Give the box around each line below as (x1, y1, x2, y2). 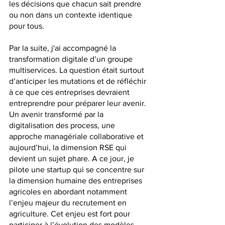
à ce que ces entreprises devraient (9, 88, 132, 97)
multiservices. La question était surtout (9, 66, 146, 75)
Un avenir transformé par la (9, 110, 105, 119)
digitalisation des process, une (9, 121, 117, 130)
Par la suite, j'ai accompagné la (9, 44, 118, 53)
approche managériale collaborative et (9, 132, 146, 141)
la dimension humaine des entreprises (9, 176, 144, 185)
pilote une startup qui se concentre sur (9, 165, 146, 174)
